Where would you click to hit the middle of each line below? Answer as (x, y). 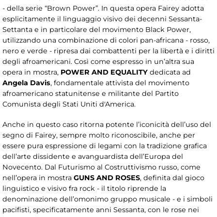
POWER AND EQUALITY (104, 72)
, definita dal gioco (172, 178)
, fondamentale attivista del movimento (120, 83)
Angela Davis (26, 83)
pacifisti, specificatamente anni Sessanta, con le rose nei (101, 210)
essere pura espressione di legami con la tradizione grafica (105, 146)
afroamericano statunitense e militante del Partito (91, 94)
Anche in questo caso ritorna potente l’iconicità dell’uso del (107, 125)
